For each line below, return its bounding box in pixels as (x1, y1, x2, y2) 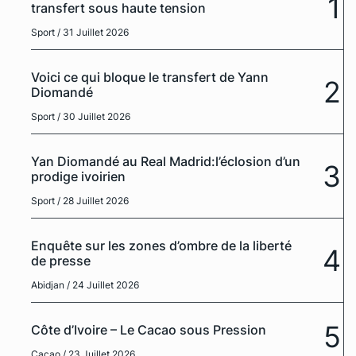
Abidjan (31, 279, 64, 292)
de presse (31, 253, 91, 269)
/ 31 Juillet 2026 (57, 26, 129, 39)
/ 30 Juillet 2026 (57, 110, 130, 123)
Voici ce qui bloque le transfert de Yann (31, 69, 269, 86)
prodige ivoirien (31, 168, 126, 185)
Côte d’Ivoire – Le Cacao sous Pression (31, 322, 266, 339)
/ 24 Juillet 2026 (67, 279, 139, 292)
